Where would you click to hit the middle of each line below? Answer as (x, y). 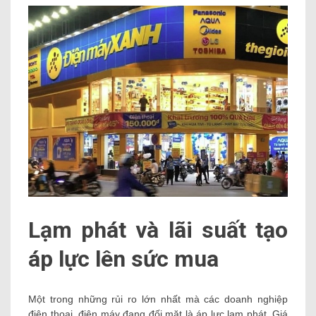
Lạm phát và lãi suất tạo (158, 230)
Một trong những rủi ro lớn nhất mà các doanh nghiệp (158, 299)
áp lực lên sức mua (123, 259)
